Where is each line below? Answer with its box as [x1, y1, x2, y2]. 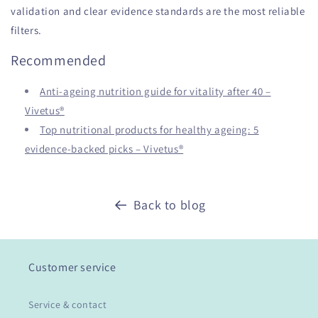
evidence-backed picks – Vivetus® [25, 141, 184, 155]
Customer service [28, 260, 116, 275]
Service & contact [28, 298, 107, 311]
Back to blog [133, 196, 207, 213]
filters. [11, 23, 42, 37]
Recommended [11, 51, 106, 70]
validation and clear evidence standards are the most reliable [11, 4, 305, 18]
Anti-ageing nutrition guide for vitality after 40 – [40, 84, 271, 98]
